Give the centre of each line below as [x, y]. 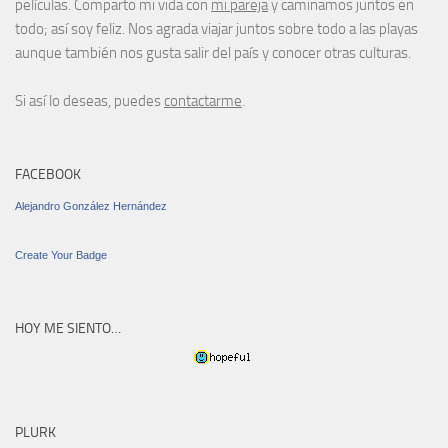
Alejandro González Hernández [91, 206]
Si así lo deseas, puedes [89, 101]
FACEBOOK [48, 175]
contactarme [203, 101]
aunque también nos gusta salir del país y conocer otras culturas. [213, 53]
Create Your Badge [61, 255]
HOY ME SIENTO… [68, 329]
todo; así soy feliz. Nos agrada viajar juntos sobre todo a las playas [216, 29]
